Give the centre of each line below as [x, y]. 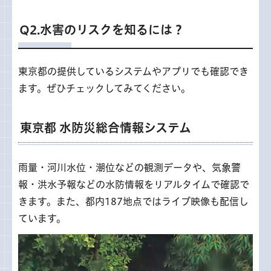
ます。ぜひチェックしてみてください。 [104, 88]
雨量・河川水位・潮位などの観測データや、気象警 [129, 167]
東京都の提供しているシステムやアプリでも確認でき [133, 71]
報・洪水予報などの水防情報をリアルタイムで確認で [134, 184]
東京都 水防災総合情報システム [106, 127]
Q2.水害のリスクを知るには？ [102, 29]
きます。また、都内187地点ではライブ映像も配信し [133, 201]
